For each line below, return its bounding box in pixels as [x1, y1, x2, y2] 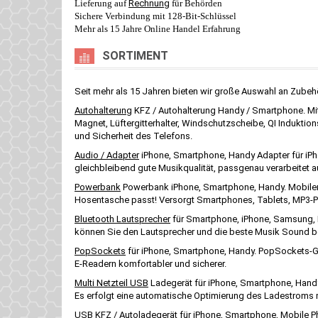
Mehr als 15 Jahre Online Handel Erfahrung [75, 23, 241, 34]
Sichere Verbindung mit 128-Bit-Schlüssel [75, 11, 236, 21]
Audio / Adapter [75, 150, 139, 160]
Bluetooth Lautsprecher [75, 214, 170, 224]
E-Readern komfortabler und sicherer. [75, 258, 226, 269]
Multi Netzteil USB [75, 278, 148, 288]
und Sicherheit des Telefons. [75, 131, 192, 141]
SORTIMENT [102, 49, 168, 62]
